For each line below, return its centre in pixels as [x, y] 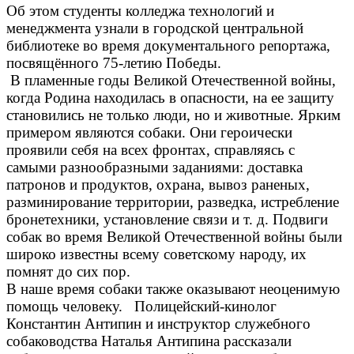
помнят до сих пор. [68, 272]
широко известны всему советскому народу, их [156, 254]
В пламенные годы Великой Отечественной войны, [171, 81]
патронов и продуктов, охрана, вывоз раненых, [158, 185]
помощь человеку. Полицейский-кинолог [141, 307]
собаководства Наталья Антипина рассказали [149, 341]
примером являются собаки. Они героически [149, 133]
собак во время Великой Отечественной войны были [174, 237]
